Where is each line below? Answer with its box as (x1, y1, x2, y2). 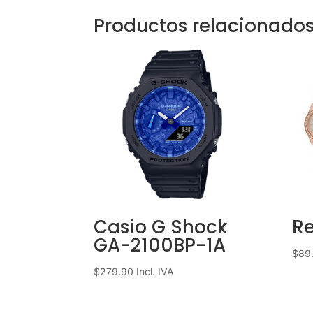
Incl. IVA (136, 265, 175, 278)
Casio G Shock (94, 214, 228, 240)
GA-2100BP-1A (94, 233, 226, 259)
